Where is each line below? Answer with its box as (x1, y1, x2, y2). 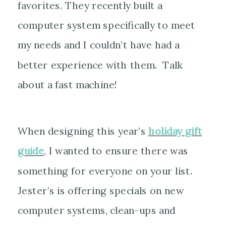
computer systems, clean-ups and (18, 204, 176, 217)
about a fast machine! (18, 78, 117, 91)
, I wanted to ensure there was (43, 145, 188, 158)
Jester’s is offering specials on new (18, 184, 184, 197)
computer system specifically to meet (18, 19, 195, 32)
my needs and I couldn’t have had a (18, 38, 180, 51)
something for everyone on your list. (18, 164, 192, 178)
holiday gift (148, 125, 202, 138)
